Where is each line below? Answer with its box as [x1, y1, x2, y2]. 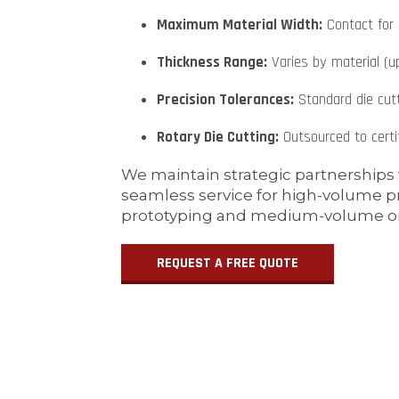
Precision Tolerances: [156, 90, 294, 110]
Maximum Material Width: [156, 15, 322, 36]
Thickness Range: [156, 53, 267, 73]
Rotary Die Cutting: [156, 127, 279, 148]
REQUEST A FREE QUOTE [156, 254, 298, 273]
